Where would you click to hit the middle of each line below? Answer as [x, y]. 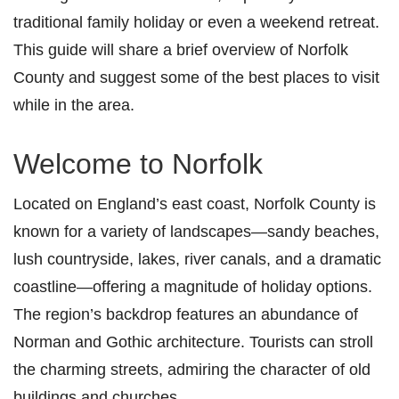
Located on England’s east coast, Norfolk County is [195, 204]
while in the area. [76, 105]
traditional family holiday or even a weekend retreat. [196, 22]
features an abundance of [265, 314]
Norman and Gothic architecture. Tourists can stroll [193, 342]
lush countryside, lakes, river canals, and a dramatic [197, 259]
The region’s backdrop [93, 314]
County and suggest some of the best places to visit [196, 77]
